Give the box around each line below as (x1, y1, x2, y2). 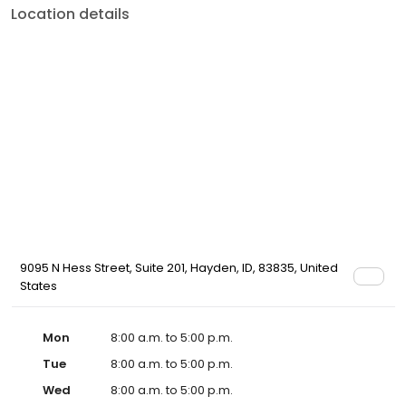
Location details (11, 4, 130, 24)
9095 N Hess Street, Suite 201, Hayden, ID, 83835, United (20, 259, 338, 276)
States (20, 277, 57, 295)
